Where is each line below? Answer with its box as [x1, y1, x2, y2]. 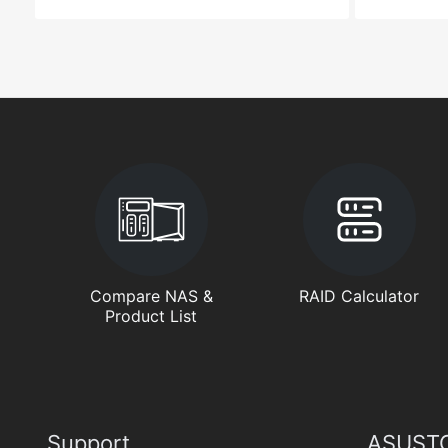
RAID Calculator [299, 286, 420, 306]
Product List [105, 306, 198, 326]
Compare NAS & [89, 286, 213, 306]
